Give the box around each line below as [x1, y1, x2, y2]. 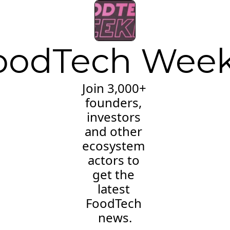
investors [86, 108, 141, 125]
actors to [87, 151, 140, 168]
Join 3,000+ [82, 80, 146, 97]
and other [85, 123, 142, 140]
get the [92, 166, 135, 183]
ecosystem [82, 137, 145, 154]
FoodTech [85, 195, 142, 212]
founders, [85, 94, 142, 111]
